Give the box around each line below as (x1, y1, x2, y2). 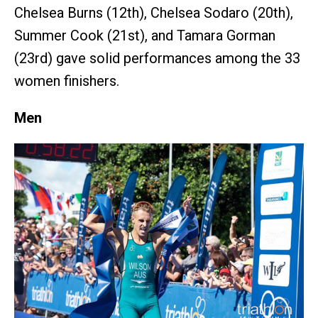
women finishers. (14, 72, 119, 89)
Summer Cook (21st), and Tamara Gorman (14, 26, 275, 44)
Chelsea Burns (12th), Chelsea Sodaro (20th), (14, 4, 293, 21)
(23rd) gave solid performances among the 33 (14, 49, 300, 67)
